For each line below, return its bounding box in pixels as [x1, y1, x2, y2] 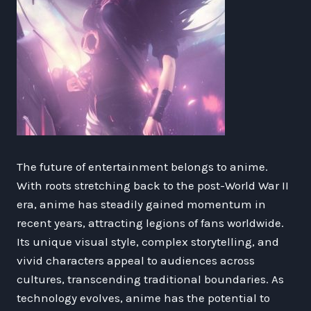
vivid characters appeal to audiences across [17, 253, 255, 267]
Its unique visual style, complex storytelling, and [17, 234, 279, 249]
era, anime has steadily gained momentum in [17, 196, 266, 211]
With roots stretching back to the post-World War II [17, 178, 289, 192]
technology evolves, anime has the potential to [17, 290, 270, 305]
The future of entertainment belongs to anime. [17, 159, 268, 174]
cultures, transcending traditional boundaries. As [17, 271, 284, 286]
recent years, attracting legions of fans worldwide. [17, 215, 284, 230]
